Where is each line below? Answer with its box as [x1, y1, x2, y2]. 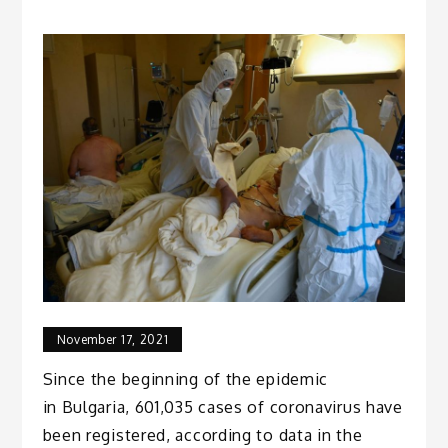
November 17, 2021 [56, 332, 169, 348]
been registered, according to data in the [42, 425, 363, 446]
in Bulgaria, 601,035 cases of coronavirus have [42, 397, 403, 418]
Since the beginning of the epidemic [42, 369, 329, 390]
